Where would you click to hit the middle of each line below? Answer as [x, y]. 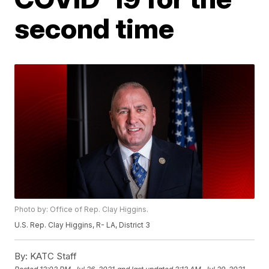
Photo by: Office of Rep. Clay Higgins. [82, 210]
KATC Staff [53, 256]
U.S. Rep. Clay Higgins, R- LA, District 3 [83, 225]
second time [95, 28]
